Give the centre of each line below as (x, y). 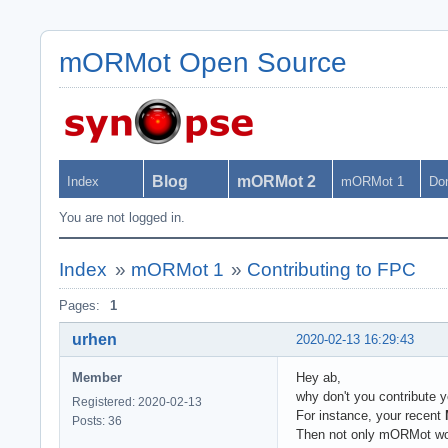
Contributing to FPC (332, 269)
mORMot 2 (276, 181)
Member (97, 377)
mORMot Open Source (203, 62)
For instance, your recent (370, 415)
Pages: (79, 305)
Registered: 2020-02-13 (137, 401)
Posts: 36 (97, 420)
